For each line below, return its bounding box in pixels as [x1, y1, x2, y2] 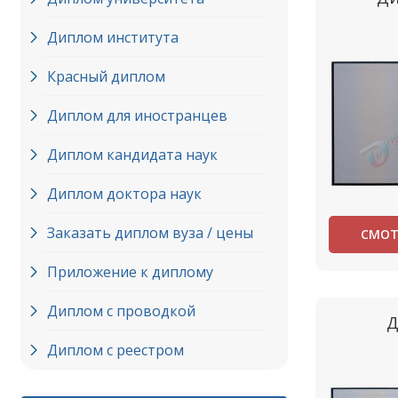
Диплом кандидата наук [47, 145, 218, 164]
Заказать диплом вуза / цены [47, 223, 253, 243]
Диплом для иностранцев [47, 106, 227, 125]
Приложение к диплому [47, 262, 213, 282]
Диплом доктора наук [47, 184, 202, 203]
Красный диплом [47, 67, 165, 86]
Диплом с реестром [47, 340, 184, 360]
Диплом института [47, 28, 179, 47]
